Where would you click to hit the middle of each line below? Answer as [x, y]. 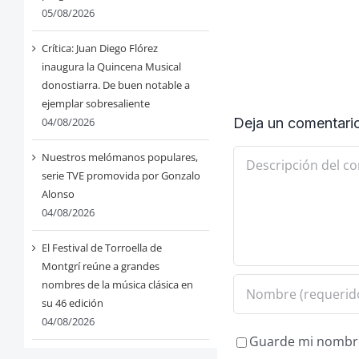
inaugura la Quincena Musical [111, 67]
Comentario [269, 156]
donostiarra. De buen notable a [115, 85]
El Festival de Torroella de [101, 248]
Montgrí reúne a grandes [100, 266]
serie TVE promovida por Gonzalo [121, 176]
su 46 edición [72, 303]
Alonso [58, 194]
